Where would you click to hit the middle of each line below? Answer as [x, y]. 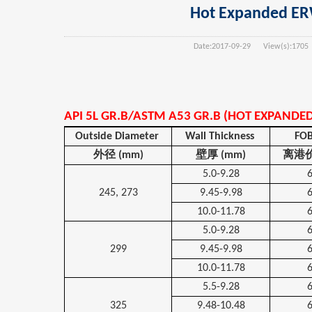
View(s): [271, 47]
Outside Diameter [118, 136]
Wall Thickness [221, 136]
